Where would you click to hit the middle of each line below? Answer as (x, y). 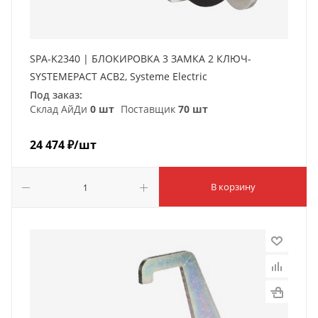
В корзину (233, 186)
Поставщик (148, 109)
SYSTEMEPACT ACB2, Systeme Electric (119, 76)
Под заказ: (56, 94)
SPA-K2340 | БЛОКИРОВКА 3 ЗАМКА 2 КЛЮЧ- (141, 58)
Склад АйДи (60, 109)
